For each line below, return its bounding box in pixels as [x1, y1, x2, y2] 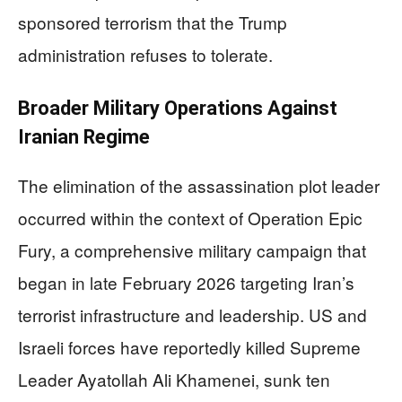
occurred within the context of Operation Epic [18, 205, 363, 230]
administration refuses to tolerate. [18, 41, 273, 66]
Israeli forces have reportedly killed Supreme [18, 334, 361, 359]
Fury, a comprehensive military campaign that [18, 237, 366, 262]
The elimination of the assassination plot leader [18, 172, 380, 197]
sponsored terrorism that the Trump [18, 9, 287, 34]
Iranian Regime [18, 125, 150, 148]
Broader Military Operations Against [18, 96, 337, 119]
